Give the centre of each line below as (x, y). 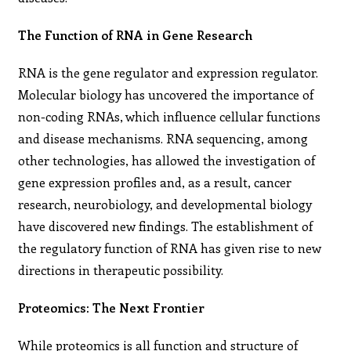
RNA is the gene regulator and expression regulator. (168, 72)
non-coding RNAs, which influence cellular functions (170, 116)
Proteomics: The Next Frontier (112, 307)
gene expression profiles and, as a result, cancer (155, 182)
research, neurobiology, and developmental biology (165, 204)
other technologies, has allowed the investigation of (167, 160)
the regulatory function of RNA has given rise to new (170, 248)
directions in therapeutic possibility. (121, 270)
